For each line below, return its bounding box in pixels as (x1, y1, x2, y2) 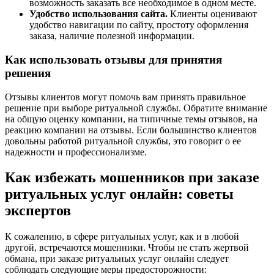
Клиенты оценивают (168, 9, 257, 20)
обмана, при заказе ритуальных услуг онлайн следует (5, 253, 229, 264)
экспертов (5, 202, 71, 219)
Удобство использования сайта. (29, 9, 168, 20)
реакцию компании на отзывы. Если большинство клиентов (5, 124, 257, 135)
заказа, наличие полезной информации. (29, 31, 194, 42)
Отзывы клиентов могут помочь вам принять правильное (5, 91, 246, 102)
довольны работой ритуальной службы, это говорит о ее (5, 135, 241, 146)
